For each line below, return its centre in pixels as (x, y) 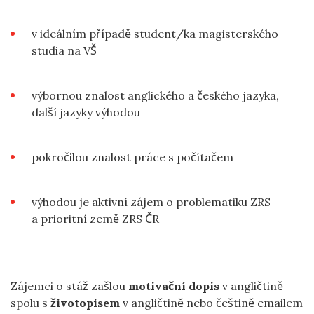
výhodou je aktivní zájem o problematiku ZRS (151, 202)
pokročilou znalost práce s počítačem (132, 157)
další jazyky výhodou (86, 112)
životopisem (85, 302)
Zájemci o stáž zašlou (69, 286)
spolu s (30, 302)
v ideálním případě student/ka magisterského (155, 33)
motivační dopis (174, 286)
